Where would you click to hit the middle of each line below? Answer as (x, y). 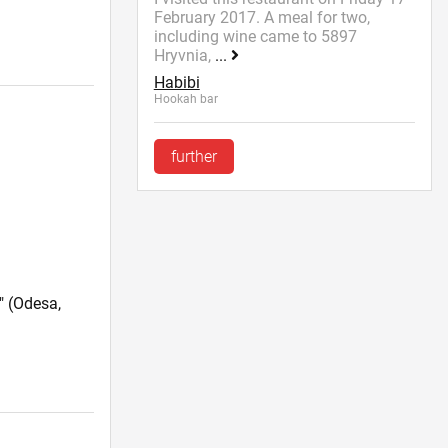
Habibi (176, 83)
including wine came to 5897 (255, 37)
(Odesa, (33, 303)
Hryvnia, (184, 56)
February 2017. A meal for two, (261, 18)
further (193, 157)
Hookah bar (185, 99)
